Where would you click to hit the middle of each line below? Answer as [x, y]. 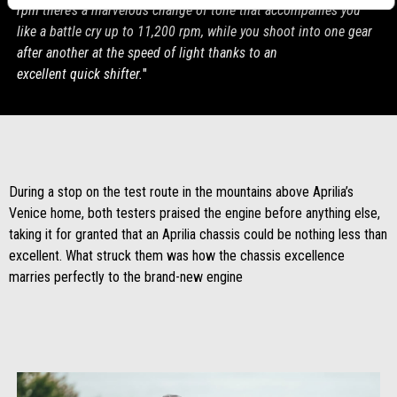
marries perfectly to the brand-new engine [126, 277]
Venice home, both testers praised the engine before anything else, [195, 214]
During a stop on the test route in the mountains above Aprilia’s [181, 192]
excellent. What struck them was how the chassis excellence [177, 256]
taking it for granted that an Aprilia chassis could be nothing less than [198, 235]
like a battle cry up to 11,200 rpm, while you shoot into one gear [194, 31]
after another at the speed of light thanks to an [147, 52]
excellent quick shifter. [79, 74]
